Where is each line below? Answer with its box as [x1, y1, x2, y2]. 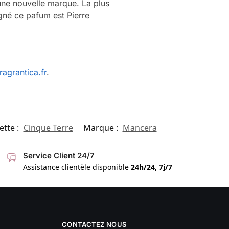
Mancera [122, 122, 157, 133]
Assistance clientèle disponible [22, 162, 131, 172]
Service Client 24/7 [22, 150, 95, 161]
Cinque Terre [23, 122, 73, 133]
